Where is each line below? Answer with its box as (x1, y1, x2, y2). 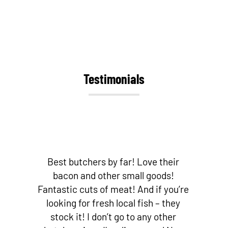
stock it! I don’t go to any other (50, 211, 177, 223)
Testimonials (83, 71, 145, 87)
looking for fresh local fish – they (46, 197, 181, 209)
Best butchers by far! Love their (47, 156, 180, 168)
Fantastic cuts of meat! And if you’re (38, 183, 189, 195)
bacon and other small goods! (52, 169, 174, 182)
